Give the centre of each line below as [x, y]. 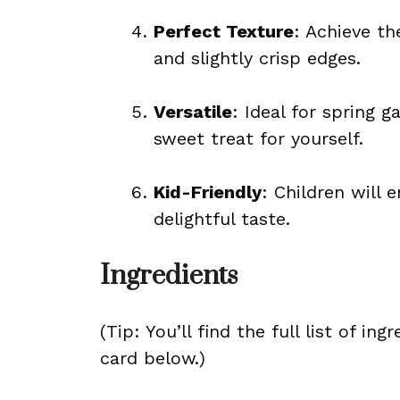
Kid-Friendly [208, 192]
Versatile [193, 112]
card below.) [153, 358]
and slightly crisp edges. [257, 58]
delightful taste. [222, 219]
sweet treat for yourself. [258, 138]
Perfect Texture [224, 31]
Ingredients [169, 276]
